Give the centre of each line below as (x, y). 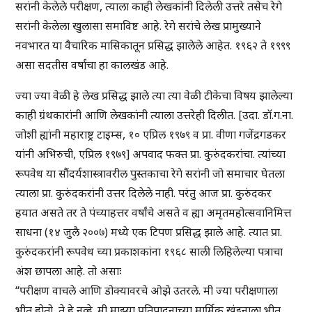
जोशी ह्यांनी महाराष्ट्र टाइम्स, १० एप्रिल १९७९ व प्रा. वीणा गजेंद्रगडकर (151, 135)
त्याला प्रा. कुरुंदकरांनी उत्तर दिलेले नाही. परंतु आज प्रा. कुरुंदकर (144, 193)
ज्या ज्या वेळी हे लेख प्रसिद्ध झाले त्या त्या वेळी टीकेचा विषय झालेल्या (154, 96)
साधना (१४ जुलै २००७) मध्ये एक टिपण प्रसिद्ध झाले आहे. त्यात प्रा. (149, 232)
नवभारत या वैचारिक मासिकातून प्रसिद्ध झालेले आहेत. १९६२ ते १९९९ (153, 46)
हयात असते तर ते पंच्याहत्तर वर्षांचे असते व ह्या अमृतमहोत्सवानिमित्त (154, 213)
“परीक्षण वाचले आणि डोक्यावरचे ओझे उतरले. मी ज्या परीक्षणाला (147, 291)
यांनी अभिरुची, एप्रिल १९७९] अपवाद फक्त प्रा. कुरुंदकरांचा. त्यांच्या (151, 154)
